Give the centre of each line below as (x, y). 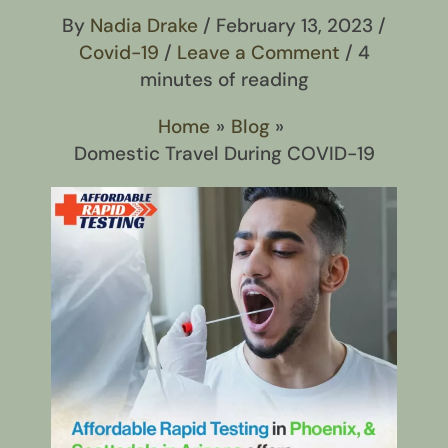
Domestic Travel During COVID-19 (224, 153)
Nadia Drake (146, 25)
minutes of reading (224, 79)
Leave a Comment (258, 52)
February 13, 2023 (297, 25)
